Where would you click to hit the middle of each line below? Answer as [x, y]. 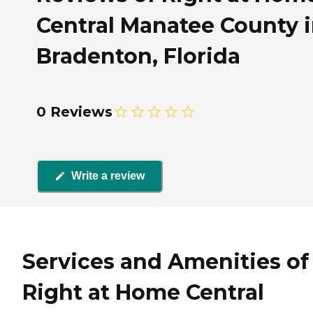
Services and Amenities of [166, 261]
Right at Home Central [143, 292]
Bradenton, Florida [138, 56]
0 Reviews [74, 111]
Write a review [108, 176]
